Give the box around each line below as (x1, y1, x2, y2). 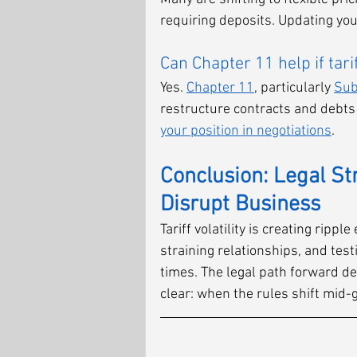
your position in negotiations (160, 123, 331, 139)
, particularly (254, 80, 334, 96)
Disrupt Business (160, 191, 320, 218)
